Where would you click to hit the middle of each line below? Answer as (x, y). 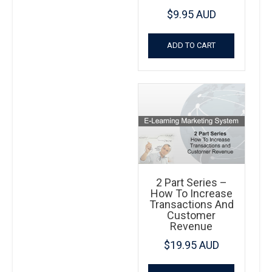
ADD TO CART (192, 46)
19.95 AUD (194, 245)
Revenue (192, 226)
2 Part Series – (191, 182)
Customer (192, 215)
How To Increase (191, 193)
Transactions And (191, 204)
